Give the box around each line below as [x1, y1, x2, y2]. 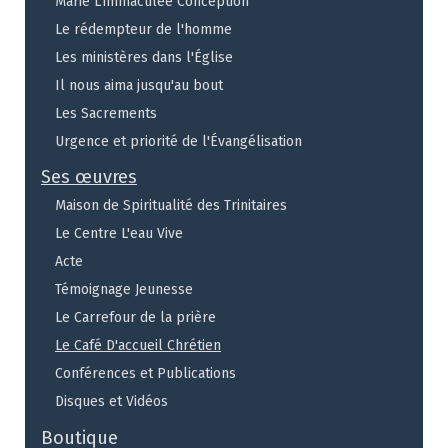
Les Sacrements [55, 104, 157, 122]
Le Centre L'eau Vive [55, 224, 183, 242]
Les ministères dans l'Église [55, 48, 233, 66]
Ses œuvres [41, 166, 137, 189]
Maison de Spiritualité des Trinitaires [55, 196, 287, 214]
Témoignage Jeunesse [55, 280, 193, 298]
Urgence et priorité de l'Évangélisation [55, 132, 302, 150]
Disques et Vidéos [55, 392, 168, 410]
